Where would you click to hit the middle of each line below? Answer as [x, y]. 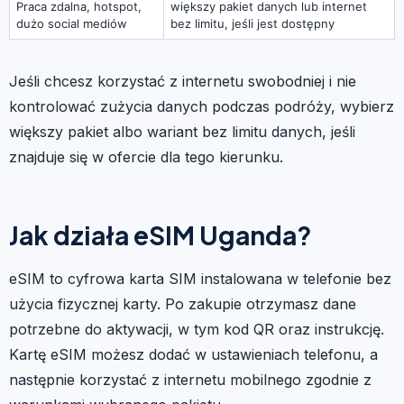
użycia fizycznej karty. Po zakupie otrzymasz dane [183, 303]
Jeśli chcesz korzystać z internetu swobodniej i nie [183, 81]
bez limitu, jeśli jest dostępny [252, 23]
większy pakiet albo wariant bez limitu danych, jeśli [182, 131]
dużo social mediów [72, 23]
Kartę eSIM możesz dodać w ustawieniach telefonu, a [193, 354]
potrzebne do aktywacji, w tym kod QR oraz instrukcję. [197, 329]
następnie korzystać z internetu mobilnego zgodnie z [190, 379]
